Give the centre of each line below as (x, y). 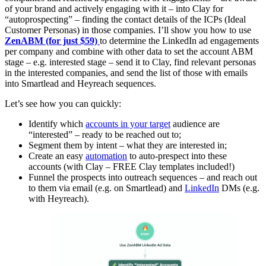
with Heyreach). (59, 199)
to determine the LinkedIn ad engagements (179, 41)
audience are (195, 124)
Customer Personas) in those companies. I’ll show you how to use (128, 30)
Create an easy (57, 156)
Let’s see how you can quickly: (63, 104)
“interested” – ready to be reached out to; (105, 135)
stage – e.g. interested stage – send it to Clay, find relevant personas (130, 62)
